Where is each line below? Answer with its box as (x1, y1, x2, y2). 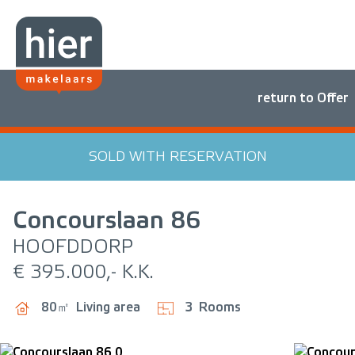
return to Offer (258, 91, 349, 105)
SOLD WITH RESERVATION (88, 148, 267, 165)
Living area (76, 300, 140, 314)
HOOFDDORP (13, 236, 133, 258)
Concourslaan (13, 207, 164, 234)
